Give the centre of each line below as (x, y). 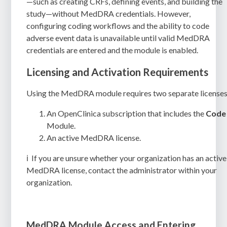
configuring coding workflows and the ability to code (118, 25)
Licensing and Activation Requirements (118, 72)
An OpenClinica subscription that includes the (126, 113)
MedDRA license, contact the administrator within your (122, 170)
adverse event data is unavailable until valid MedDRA (118, 37)
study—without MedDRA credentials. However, (109, 13)
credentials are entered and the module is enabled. (112, 50)
